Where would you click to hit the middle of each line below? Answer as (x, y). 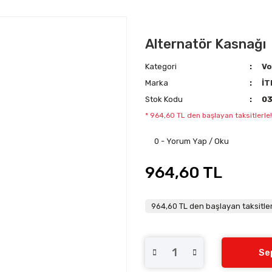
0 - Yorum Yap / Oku (192, 141)
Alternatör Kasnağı (206, 44)
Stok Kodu (164, 99)
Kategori (161, 66)
